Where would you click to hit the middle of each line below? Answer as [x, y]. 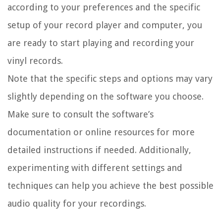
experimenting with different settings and [95, 168]
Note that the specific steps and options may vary [110, 79]
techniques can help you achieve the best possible [111, 186]
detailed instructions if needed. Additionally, [99, 150]
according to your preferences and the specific [104, 7]
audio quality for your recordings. [77, 204]
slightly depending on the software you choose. [106, 97]
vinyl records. [35, 61]
